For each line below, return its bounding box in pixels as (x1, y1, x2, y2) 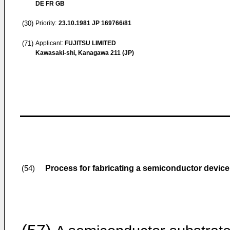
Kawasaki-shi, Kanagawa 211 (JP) (35, 49, 134, 56)
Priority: (35, 20, 56, 27)
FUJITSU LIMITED (65, 40, 116, 47)
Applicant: (35, 40, 65, 47)
